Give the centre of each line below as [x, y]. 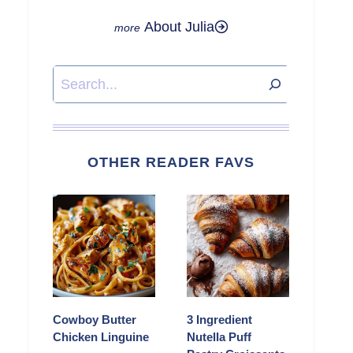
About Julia [179, 27]
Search [74, 77]
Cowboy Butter [95, 320]
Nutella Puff [219, 337]
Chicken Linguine [101, 337]
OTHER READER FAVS [171, 163]
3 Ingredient [219, 320]
